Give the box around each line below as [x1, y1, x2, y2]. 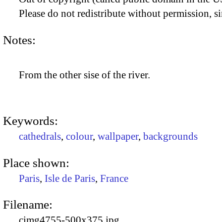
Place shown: [3, 156, 69, 169]
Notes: [3, 33, 36, 47]
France [100, 172, 128, 184]
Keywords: [3, 114, 58, 128]
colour [66, 130, 93, 143]
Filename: [3, 197, 53, 211]
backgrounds [143, 130, 198, 143]
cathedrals [19, 130, 61, 143]
